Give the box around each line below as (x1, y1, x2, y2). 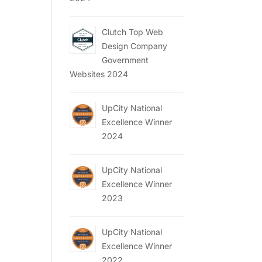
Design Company (102, 41, 168, 51)
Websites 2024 (70, 69, 129, 79)
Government (102, 55, 149, 65)
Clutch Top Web (102, 27, 164, 37)
